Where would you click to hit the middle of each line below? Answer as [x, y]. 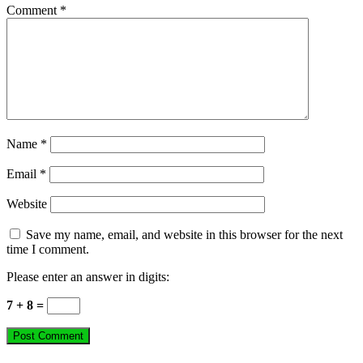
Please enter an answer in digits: [88, 276]
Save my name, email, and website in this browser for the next [184, 234]
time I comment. [48, 249]
